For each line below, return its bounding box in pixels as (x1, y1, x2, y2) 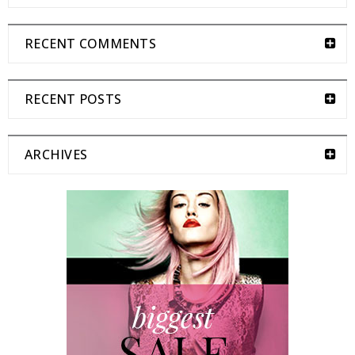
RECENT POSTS (25, 90, 121, 108)
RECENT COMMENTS (25, 35, 156, 52)
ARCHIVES (25, 146, 87, 163)
